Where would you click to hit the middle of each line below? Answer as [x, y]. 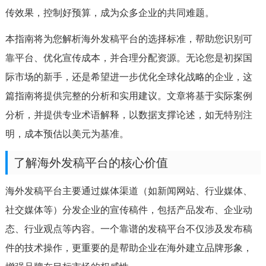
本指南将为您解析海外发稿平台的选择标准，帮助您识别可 [129, 39]
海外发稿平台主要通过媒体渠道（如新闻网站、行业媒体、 [129, 191]
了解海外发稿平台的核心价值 [91, 163]
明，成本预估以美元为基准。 [67, 134]
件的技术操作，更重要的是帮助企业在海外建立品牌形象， [129, 248]
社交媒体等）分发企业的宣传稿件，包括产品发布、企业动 [129, 210]
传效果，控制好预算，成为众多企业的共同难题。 [110, 13]
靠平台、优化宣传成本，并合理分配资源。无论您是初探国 [129, 58]
